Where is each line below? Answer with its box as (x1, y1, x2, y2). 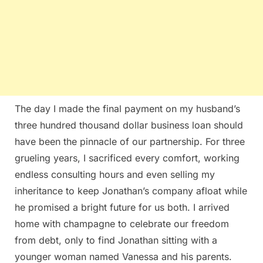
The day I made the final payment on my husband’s (15, 102, 240, 114)
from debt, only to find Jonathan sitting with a (15, 234, 217, 246)
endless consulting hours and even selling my (15, 168, 215, 180)
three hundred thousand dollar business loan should (15, 119, 243, 131)
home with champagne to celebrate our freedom (15, 217, 229, 230)
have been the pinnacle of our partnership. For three (15, 135, 245, 147)
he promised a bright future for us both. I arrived (15, 201, 230, 213)
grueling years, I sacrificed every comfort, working (15, 151, 240, 164)
